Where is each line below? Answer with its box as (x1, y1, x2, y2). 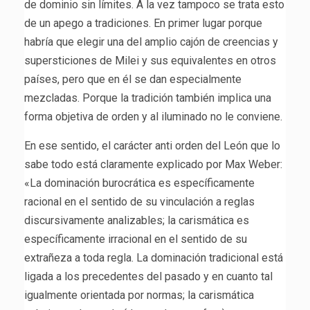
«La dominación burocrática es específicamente (24, 176, 255, 190)
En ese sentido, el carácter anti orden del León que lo (24, 139, 280, 153)
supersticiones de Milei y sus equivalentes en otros (24, 54, 276, 68)
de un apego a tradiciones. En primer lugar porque (24, 17, 262, 30)
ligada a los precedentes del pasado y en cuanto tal (24, 270, 273, 284)
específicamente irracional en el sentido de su (24, 232, 247, 246)
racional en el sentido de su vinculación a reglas (24, 195, 255, 209)
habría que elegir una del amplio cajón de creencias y (24, 35, 278, 49)
